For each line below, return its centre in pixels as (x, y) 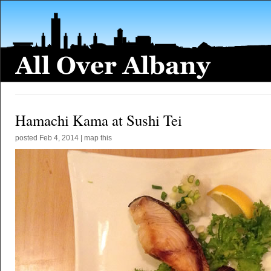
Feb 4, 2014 (59, 138)
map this (98, 138)
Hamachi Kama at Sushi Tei (99, 120)
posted (27, 138)
